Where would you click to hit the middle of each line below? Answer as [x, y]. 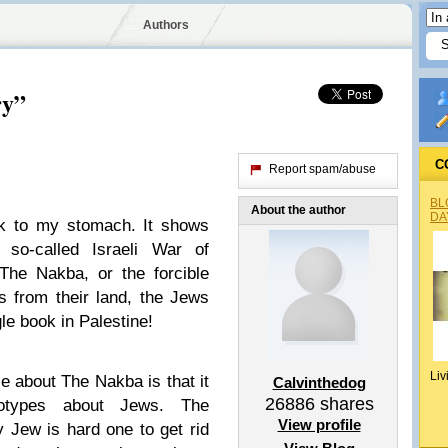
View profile [319, 424]
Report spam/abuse [322, 169]
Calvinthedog [319, 382]
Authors [165, 25]
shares [344, 404]
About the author [298, 210]
